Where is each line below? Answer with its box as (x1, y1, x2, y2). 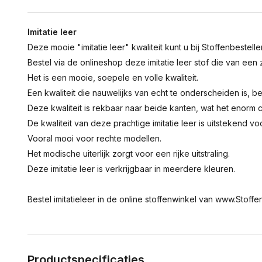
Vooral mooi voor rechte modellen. (27, 133, 161, 143)
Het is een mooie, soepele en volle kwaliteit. (27, 73, 198, 82)
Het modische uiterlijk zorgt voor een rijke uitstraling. (27, 149, 230, 158)
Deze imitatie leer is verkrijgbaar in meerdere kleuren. (27, 164, 235, 174)
